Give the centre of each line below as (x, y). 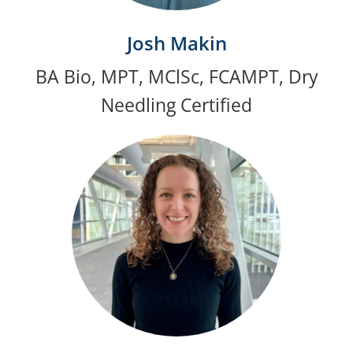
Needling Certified (176, 104)
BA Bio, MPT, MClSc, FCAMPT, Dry (176, 76)
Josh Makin (176, 43)
